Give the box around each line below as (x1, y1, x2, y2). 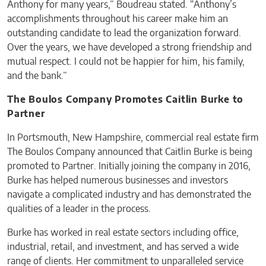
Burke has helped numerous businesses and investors (7, 176, 228, 186)
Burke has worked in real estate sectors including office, (7, 228, 239, 238)
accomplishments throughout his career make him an (7, 14, 228, 24)
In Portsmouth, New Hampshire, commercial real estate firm (7, 133, 259, 143)
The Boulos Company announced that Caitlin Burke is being (7, 147, 252, 157)
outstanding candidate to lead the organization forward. (7, 28, 241, 39)
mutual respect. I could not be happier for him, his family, (7, 57, 245, 67)
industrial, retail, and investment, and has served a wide (7, 242, 239, 252)
